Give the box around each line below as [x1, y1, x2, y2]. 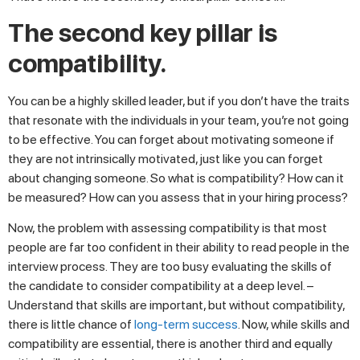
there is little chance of [8, 317, 134, 333]
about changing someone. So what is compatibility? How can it [8, 170, 344, 186]
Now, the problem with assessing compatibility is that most [8, 220, 327, 236]
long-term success [134, 317, 238, 333]
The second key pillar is [8, 17, 277, 48]
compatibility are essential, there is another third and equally [8, 336, 333, 352]
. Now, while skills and [238, 317, 350, 333]
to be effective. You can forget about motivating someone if [8, 131, 334, 147]
